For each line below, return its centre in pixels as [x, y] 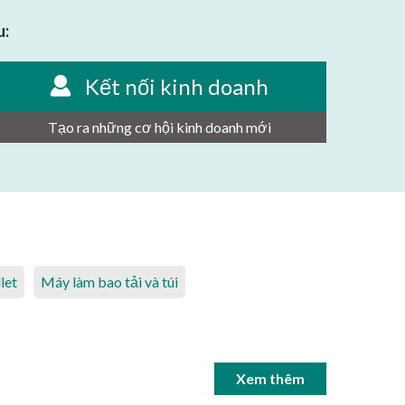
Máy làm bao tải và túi [109, 281]
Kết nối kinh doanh [177, 86]
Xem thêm [270, 378]
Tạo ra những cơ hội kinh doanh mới [159, 127]
